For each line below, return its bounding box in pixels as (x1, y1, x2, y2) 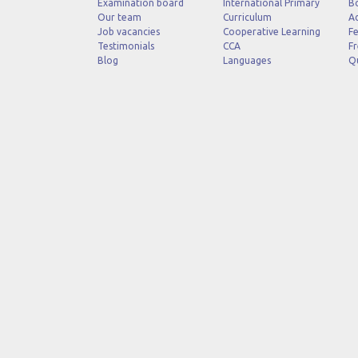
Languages (222, 55, 271, 66)
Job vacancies (97, 26, 160, 37)
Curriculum (222, 12, 272, 22)
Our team (97, 12, 141, 22)
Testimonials (97, 41, 154, 51)
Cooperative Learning (222, 26, 320, 37)
